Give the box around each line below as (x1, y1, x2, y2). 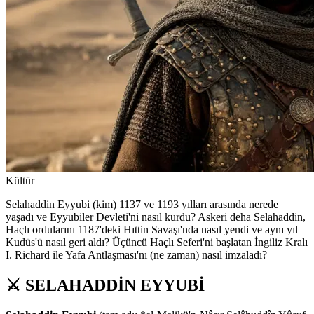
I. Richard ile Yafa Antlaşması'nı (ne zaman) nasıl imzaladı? (6, 249, 267, 261)
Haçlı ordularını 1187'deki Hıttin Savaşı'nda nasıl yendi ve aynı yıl (6, 224, 298, 236)
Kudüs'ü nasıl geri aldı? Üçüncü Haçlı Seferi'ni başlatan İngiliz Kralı (6, 236, 308, 249)
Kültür (6, 175, 34, 187)
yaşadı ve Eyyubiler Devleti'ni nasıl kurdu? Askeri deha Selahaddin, (6, 211, 306, 224)
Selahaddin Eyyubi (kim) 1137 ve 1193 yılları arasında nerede (6, 198, 278, 211)
